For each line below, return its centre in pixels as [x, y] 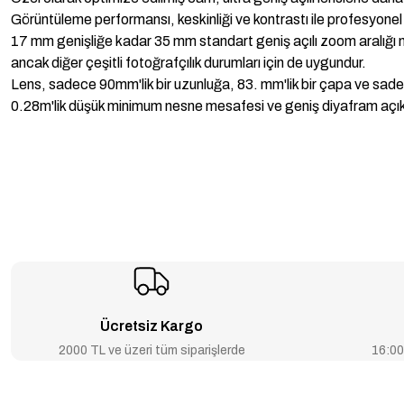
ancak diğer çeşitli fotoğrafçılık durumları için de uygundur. [190, 63]
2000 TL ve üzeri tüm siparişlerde [151, 350]
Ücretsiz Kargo [151, 326]
